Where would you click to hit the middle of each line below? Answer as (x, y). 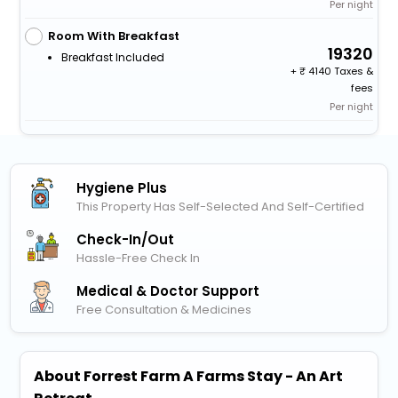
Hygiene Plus (122, 187)
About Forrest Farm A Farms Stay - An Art (189, 377)
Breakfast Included (112, 57)
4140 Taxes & (340, 71)
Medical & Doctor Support (168, 291)
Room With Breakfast (113, 36)
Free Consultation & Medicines (164, 310)
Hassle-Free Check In (139, 258)
